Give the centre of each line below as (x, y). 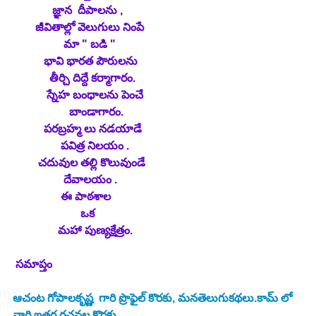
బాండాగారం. (68, 112)
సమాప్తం (34, 265)
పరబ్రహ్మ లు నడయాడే (79, 129)
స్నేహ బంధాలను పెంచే (79, 95)
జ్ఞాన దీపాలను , (68, 11)
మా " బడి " (64, 44)
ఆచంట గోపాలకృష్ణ (53, 298)
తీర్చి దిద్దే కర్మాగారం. (74, 78)
